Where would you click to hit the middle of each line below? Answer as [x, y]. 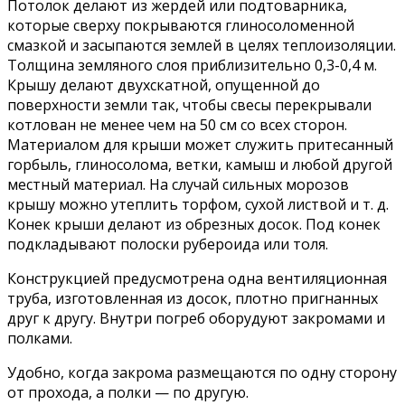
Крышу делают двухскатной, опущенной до [164, 85]
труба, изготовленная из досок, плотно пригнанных [193, 299]
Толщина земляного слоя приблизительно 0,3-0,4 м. [192, 66]
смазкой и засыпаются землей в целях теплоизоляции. [202, 46]
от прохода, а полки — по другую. [128, 393]
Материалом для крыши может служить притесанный [200, 145]
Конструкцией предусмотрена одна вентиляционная [197, 279]
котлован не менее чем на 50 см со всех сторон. [177, 125]
